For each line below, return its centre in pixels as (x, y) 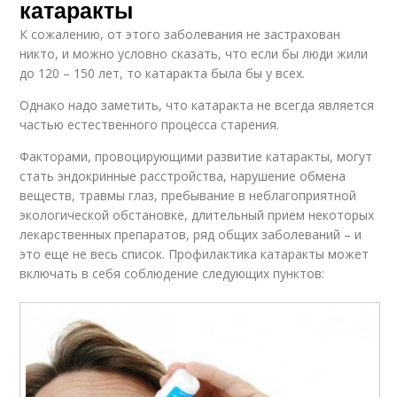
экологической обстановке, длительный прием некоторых (197, 215)
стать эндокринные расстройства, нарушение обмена (183, 176)
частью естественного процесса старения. (150, 125)
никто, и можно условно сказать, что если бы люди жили (194, 54)
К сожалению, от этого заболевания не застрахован (180, 35)
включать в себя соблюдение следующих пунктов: (172, 274)
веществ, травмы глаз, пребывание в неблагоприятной (188, 196)
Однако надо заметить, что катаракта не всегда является (197, 105)
